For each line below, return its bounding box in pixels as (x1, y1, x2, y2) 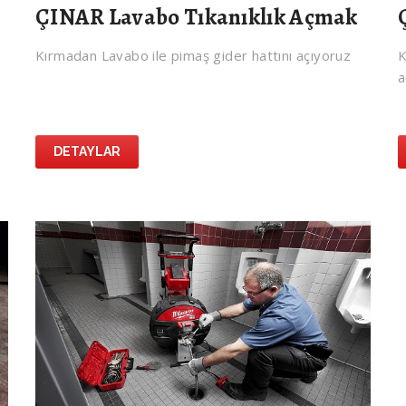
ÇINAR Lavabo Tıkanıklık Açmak (35, 2, 358, 34)
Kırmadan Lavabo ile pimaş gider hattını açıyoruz (35, 46, 352, 65)
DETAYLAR (53, 144, 121, 159)
